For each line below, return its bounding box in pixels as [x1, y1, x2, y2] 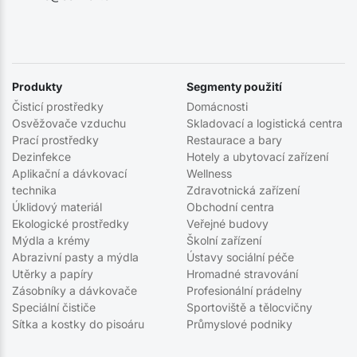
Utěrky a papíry [12, 266, 93, 280]
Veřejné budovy [186, 216, 269, 230]
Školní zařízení [186, 233, 261, 247]
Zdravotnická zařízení [186, 182, 300, 197]
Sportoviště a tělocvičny [186, 300, 312, 314]
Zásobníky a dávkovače [12, 283, 137, 297]
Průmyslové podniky [186, 316, 292, 331]
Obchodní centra [186, 199, 274, 214]
